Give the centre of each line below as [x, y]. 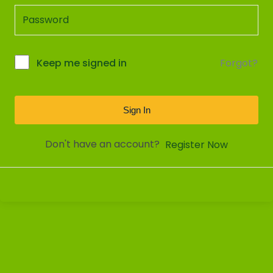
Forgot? [239, 63]
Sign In [136, 110]
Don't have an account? [105, 144]
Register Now [196, 144]
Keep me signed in [82, 63]
